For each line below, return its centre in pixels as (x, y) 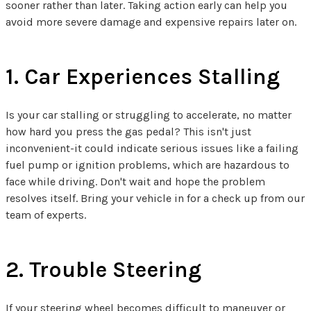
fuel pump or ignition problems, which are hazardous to (148, 165)
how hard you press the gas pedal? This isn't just (128, 132)
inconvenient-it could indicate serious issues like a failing (152, 149)
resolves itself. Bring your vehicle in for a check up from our (155, 199)
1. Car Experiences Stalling (143, 77)
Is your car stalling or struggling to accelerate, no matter (149, 115)
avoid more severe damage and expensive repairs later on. (151, 22)
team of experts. (46, 215)
